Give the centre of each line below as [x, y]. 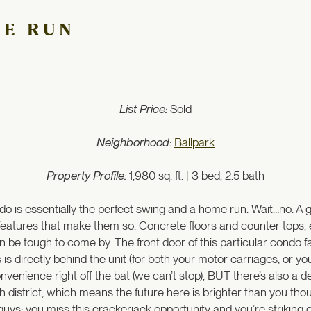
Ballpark [194, 143]
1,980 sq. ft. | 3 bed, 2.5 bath [195, 176]
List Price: [145, 109]
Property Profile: [86, 176]
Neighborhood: [134, 143]
